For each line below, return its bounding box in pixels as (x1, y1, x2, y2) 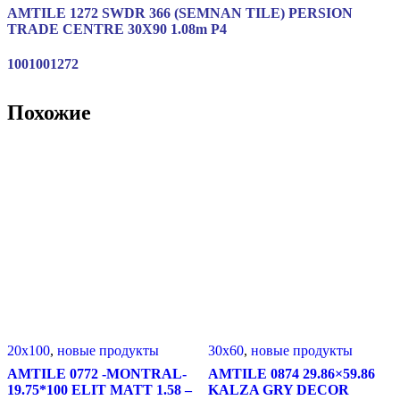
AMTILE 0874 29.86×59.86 (207, 365, 375, 381)
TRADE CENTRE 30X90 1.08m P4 (7, 21, 227, 37)
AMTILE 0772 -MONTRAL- (7, 365, 187, 381)
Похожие (7, 101, 91, 125)
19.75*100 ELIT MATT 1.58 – (7, 381, 192, 397)
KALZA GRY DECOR (207, 381, 349, 397)
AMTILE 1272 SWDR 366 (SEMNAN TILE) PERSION (7, 5, 353, 21)
